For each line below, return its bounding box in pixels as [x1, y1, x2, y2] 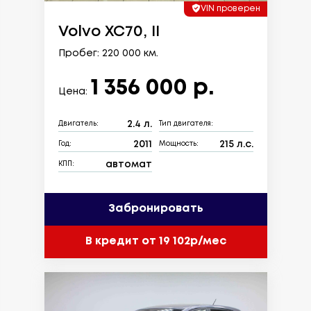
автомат [106, 160, 152, 169]
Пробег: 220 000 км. [58, 49, 158, 58]
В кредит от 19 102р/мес [85, 236, 226, 247]
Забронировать [108, 203, 203, 215]
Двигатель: [58, 121, 99, 128]
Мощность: [159, 141, 199, 148]
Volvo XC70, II [58, 24, 160, 39]
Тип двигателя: [159, 121, 213, 128]
